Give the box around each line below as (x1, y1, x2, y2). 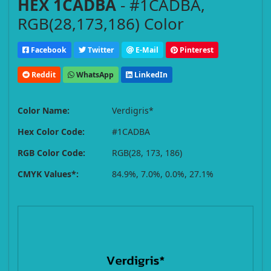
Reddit (30, 69, 56, 80)
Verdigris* (112, 105, 154, 117)
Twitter (86, 44, 114, 55)
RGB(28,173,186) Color (18, 13, 184, 35)
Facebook (29, 44, 67, 55)
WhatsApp (74, 69, 114, 80)
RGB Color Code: (18, 147, 85, 159)
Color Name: (18, 105, 70, 117)
